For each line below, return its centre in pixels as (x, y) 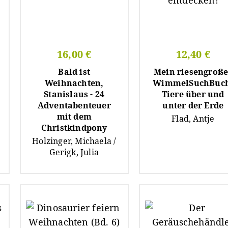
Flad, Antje (193, 118)
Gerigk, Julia (74, 152)
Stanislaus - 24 (74, 94)
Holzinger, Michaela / (74, 141)
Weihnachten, (74, 83)
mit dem (74, 116)
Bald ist (74, 72)
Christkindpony (74, 127)
